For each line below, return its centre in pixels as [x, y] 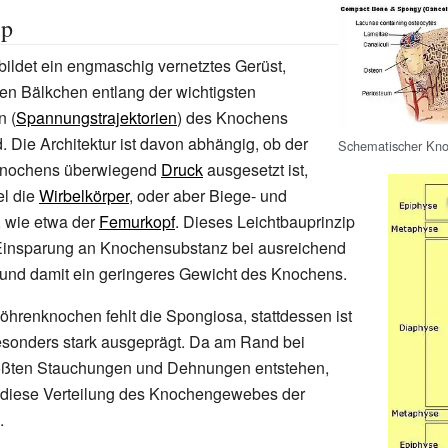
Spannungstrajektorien [96, 117]
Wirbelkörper [84, 195]
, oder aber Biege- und [208, 195]
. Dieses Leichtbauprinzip [265, 221]
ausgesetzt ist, [255, 169]
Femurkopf [137, 221]
